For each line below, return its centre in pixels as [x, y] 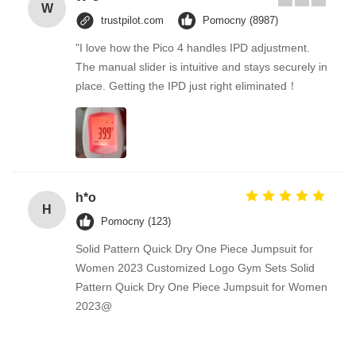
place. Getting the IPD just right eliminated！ [187, 86]
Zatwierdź [302, 66]
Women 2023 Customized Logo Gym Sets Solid [195, 268]
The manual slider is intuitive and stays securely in [201, 67]
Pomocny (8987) [240, 21]
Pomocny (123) [136, 222]
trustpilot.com [132, 21]
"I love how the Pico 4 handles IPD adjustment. [193, 48]
